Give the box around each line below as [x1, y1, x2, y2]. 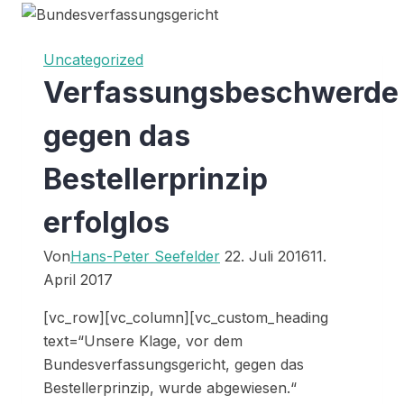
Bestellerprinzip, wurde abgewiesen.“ [43, 379, 297, 398]
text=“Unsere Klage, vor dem [43, 332, 243, 351]
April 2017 [43, 271, 113, 289]
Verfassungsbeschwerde [43, 75, 399, 111]
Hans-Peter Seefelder [70, 247, 220, 266]
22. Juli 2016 [225, 247, 310, 266]
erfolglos [43, 205, 170, 241]
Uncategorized [43, 50, 143, 69]
